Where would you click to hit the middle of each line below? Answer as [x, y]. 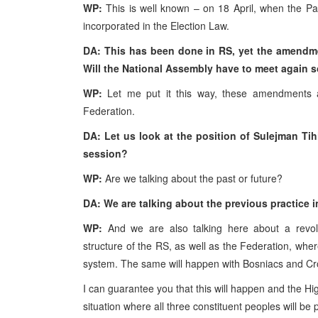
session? [105, 153]
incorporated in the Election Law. [156, 26]
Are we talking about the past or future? [194, 178]
